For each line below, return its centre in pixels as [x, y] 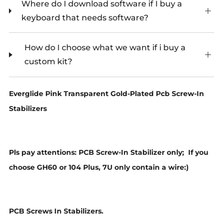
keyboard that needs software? [85, 17]
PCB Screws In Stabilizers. [56, 211]
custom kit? [48, 62]
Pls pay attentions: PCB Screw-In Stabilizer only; [98, 153]
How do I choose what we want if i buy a [105, 48]
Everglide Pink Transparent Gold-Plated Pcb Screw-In [107, 93]
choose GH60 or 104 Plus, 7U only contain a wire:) [100, 167]
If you [197, 153]
